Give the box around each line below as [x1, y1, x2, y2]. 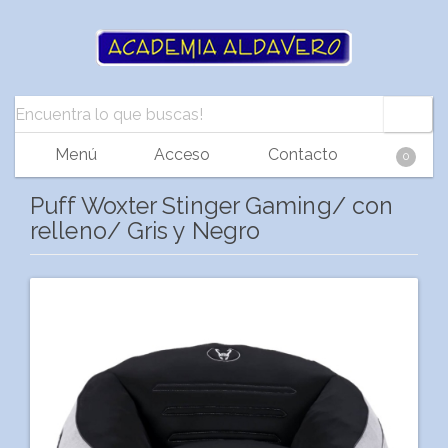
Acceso [149, 145, 211, 164]
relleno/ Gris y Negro [30, 217, 261, 244]
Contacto [263, 145, 339, 164]
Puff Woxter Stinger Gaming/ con [30, 192, 394, 219]
